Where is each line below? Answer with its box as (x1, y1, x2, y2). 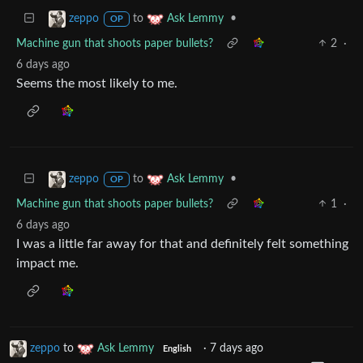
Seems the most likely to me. (16, 76, 177, 90)
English (162, 344, 191, 353)
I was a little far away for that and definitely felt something (16, 237, 348, 250)
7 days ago (209, 342, 263, 354)
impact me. (16, 256, 79, 270)
